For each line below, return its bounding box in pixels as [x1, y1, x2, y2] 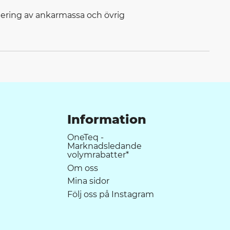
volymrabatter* [67, 149, 129, 160]
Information [67, 112, 146, 127]
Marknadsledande [67, 141, 142, 151]
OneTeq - [67, 132, 104, 142]
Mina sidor [67, 176, 109, 186]
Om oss [67, 163, 98, 173]
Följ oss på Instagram [67, 189, 154, 200]
